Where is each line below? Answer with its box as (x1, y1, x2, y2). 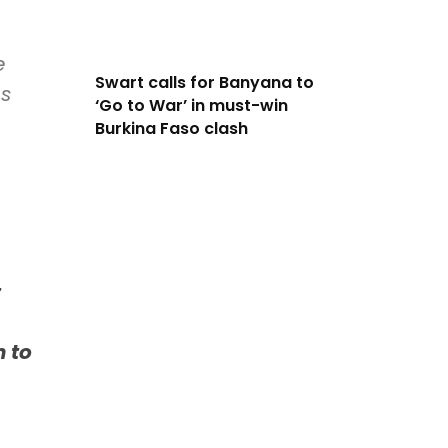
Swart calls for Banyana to (94, 71, 314, 95)
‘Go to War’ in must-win (94, 94, 288, 118)
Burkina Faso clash (94, 117, 248, 141)
